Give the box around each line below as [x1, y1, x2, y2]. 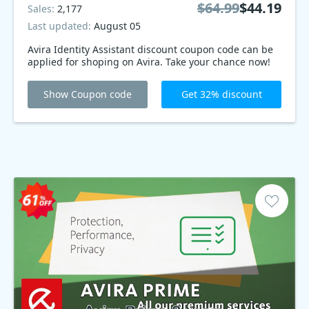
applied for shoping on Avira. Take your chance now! [28, 55, 270, 68]
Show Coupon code [43, 88, 132, 101]
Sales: [28, 1, 57, 15]
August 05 [94, 19, 141, 32]
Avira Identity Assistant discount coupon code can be [28, 43, 273, 56]
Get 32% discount [181, 88, 262, 101]
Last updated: [28, 19, 94, 32]
